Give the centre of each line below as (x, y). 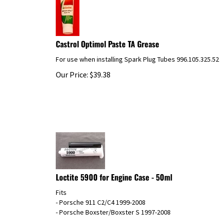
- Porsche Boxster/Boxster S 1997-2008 (113, 207)
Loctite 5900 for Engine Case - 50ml (114, 172)
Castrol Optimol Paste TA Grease (108, 39)
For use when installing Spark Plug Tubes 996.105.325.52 (137, 55)
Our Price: (72, 70)
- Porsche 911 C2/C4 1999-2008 (101, 198)
